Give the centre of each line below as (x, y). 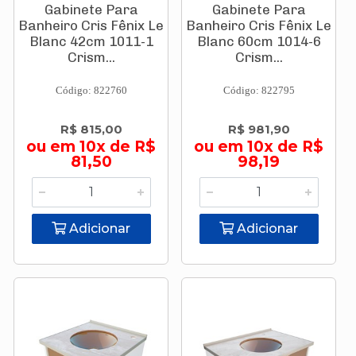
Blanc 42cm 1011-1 (91, 41)
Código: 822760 (91, 90)
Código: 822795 (259, 90)
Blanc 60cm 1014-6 (259, 41)
